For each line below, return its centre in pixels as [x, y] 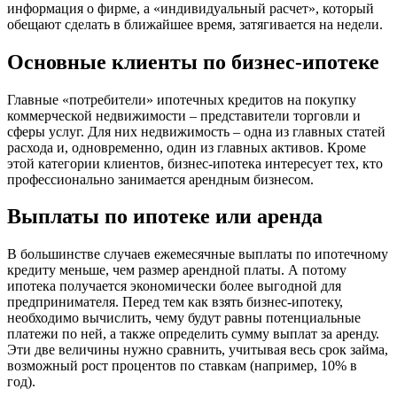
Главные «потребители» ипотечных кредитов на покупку [182, 99]
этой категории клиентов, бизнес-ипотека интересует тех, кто [195, 163]
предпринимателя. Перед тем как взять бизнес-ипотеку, [175, 302]
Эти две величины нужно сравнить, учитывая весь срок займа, [198, 350]
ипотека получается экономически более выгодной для [174, 286]
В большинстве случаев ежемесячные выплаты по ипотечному [198, 254]
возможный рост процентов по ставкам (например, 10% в [182, 366]
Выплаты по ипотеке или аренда [165, 217]
